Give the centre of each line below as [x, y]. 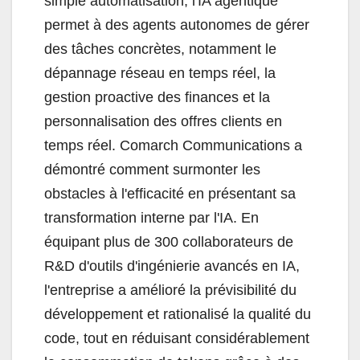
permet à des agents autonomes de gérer [177, 25]
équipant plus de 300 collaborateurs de [169, 242]
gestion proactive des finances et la [157, 98]
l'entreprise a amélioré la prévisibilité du [170, 290]
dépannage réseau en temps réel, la [160, 74]
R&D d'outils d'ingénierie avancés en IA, [172, 266]
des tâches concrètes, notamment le [160, 49]
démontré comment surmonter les [152, 170]
